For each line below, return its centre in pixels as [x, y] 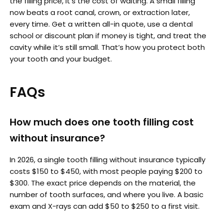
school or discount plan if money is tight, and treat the [108, 35]
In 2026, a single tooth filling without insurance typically [108, 159]
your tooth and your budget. [61, 59]
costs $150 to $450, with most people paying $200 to [106, 171]
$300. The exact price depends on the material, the [103, 183]
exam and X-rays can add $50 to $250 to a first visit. [105, 206]
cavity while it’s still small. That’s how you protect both [107, 47]
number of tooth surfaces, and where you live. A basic [107, 194]
